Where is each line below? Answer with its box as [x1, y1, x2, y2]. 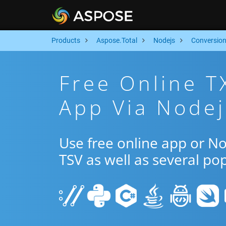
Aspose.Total [96, 36, 137, 44]
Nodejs [153, 36, 175, 44]
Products [51, 36, 80, 44]
